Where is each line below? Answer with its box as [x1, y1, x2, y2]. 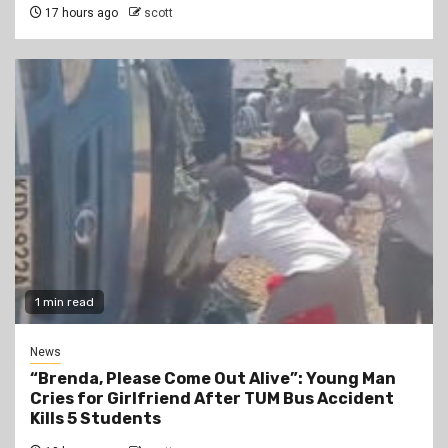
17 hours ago [42, 6, 118, 21]
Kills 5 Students [30, 409, 161, 429]
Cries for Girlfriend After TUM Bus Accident [30, 389, 394, 409]
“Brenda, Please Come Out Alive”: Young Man [30, 369, 396, 389]
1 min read [35, 295, 94, 310]
